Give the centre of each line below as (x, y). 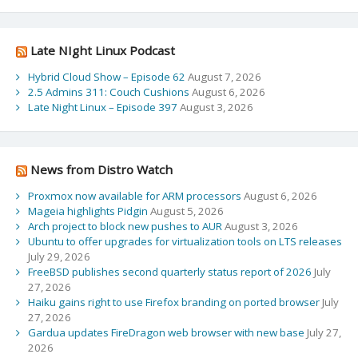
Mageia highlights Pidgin (88, 211)
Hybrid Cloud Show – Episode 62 (106, 77)
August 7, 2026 (224, 77)
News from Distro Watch (101, 169)
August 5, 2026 (187, 211)
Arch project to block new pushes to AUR (125, 227)
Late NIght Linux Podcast (102, 50)
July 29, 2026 (59, 257)
